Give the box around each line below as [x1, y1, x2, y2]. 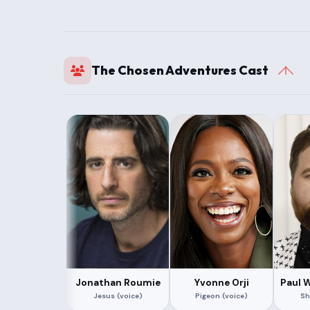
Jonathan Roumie [75, 277, 161, 289]
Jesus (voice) [93, 291, 143, 301]
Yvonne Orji [194, 277, 249, 289]
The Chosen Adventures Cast [91, 62, 268, 79]
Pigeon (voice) [195, 291, 248, 301]
